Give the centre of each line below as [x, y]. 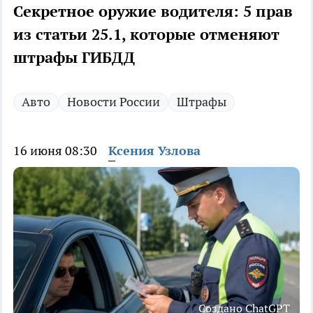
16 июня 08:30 [55, 151]
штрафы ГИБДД [74, 58]
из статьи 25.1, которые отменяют [146, 35]
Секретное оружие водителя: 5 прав [153, 12]
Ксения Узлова [154, 151]
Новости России [114, 102]
